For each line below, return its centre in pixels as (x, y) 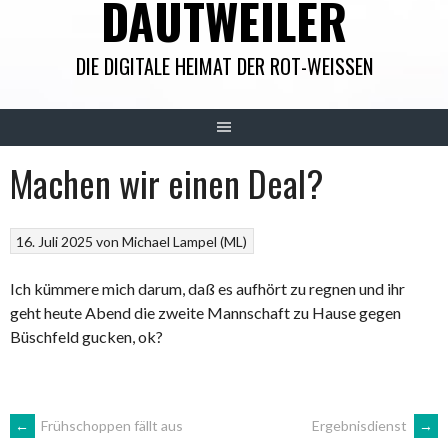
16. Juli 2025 (55, 241)
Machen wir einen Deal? (166, 182)
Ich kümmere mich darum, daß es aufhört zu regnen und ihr (207, 289)
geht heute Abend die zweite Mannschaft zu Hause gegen (205, 313)
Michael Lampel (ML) (185, 241)
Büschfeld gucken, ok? (86, 337)
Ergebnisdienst (361, 426)
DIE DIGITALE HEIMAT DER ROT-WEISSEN (224, 65)
